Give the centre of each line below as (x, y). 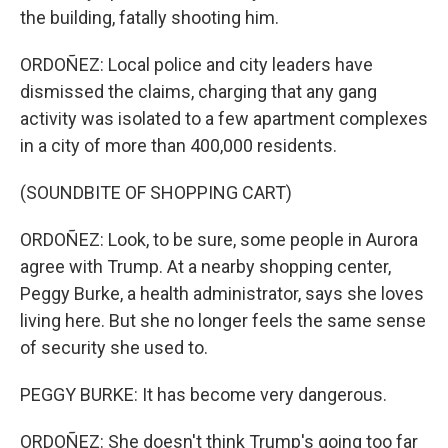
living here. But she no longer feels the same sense (223, 320)
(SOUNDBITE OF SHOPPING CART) (156, 192)
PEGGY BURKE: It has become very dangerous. (203, 394)
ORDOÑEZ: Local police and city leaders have (196, 64)
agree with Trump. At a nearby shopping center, (205, 266)
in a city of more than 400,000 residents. (178, 145)
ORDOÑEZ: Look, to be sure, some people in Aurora (219, 239)
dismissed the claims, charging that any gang (198, 91)
